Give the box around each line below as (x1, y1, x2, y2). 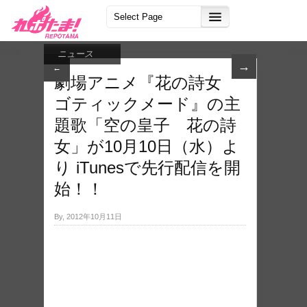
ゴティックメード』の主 (54, 95, 241, 113)
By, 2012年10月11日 (54, 212, 122, 221)
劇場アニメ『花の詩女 (54, 73, 238, 92)
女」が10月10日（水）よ (54, 137, 239, 156)
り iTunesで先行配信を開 (54, 158, 241, 177)
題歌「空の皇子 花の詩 (54, 116, 236, 134)
